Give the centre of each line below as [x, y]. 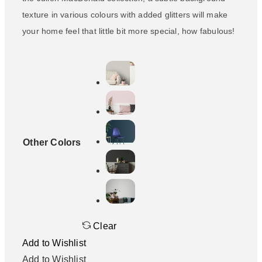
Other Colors [52, 142]
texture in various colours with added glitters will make [125, 14]
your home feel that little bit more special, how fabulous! [129, 31]
